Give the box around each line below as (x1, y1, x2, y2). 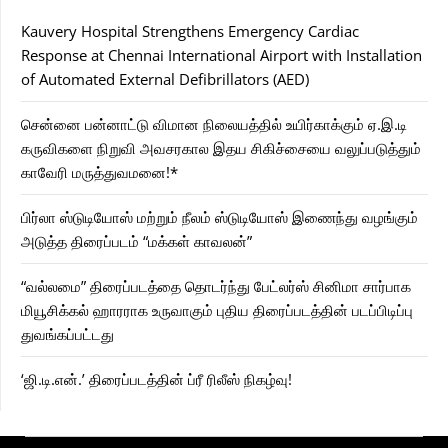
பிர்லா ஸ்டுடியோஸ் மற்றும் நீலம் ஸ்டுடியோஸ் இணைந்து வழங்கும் (21, 207, 418, 228)
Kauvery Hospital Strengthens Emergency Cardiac (21, 21, 359, 42)
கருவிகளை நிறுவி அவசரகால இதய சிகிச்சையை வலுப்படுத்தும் (21, 138, 421, 159)
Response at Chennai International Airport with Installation (21, 45, 422, 66)
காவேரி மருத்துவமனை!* (21, 162, 178, 183)
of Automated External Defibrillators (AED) (21, 69, 309, 90)
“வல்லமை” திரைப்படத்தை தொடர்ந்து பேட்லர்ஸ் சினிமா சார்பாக (21, 276, 411, 297)
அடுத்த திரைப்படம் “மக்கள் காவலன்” (21, 231, 260, 252)
